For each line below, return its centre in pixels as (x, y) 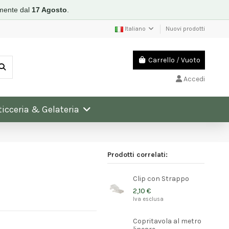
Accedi (194, 79)
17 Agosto (50, 10)
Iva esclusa (148, 199)
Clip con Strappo (161, 179)
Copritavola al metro (167, 221)
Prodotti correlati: (137, 154)
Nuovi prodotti (185, 29)
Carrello (161, 60)
